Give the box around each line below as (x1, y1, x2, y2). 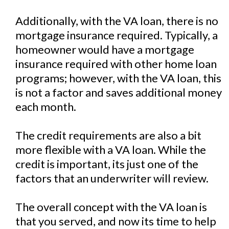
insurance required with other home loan (15, 57, 217, 71)
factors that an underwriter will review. (15, 171, 209, 185)
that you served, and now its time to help (15, 214, 216, 228)
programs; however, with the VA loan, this (15, 71, 221, 85)
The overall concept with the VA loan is (15, 200, 207, 214)
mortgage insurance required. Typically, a (15, 28, 218, 42)
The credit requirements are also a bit (15, 128, 201, 142)
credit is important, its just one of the (15, 157, 198, 171)
